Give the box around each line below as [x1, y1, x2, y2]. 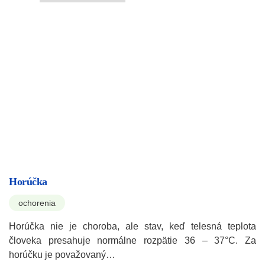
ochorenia [18, 198, 56, 208]
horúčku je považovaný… [9, 250, 115, 260]
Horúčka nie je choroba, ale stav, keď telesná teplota [9, 221, 256, 232]
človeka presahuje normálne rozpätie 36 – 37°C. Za [9, 235, 256, 246]
